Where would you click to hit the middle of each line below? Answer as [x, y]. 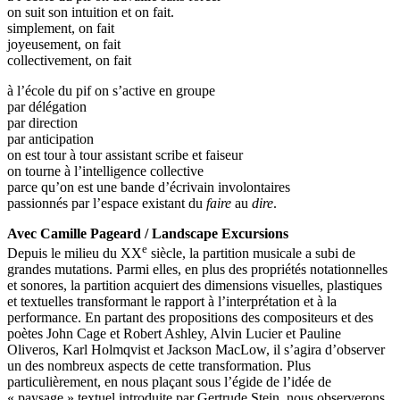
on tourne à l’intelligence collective [105, 171]
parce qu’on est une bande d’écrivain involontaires [149, 187]
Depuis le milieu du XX [75, 254]
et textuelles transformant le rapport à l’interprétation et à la [172, 302]
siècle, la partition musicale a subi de [251, 254]
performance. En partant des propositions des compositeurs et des [190, 318]
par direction [42, 123]
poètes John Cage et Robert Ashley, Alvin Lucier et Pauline [174, 334]
